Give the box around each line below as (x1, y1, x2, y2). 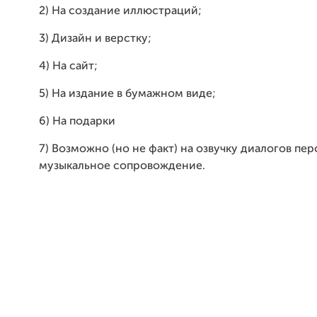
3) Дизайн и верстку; (39, 33, 151, 45)
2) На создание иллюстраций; (39, 6, 202, 17)
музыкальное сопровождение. (39, 161, 205, 172)
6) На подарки (39, 116, 115, 127)
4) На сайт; (39, 61, 98, 72)
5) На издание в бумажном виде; (39, 88, 216, 100)
